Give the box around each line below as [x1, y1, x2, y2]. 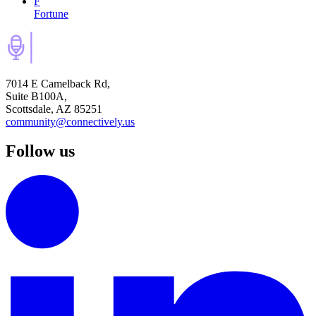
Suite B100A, [6, 90, 67, 102]
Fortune [34, 7, 68, 20]
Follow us [6, 142, 75, 161]
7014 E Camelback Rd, [6, 77, 110, 90]
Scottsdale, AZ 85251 [6, 102, 102, 115]
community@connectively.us [6, 115, 135, 128]
